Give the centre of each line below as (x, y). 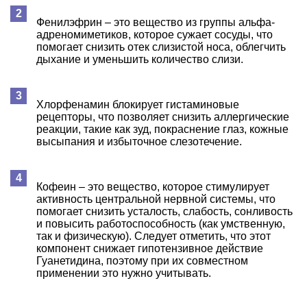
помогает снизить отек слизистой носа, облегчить (161, 47)
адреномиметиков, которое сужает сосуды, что (155, 34)
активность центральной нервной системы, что (156, 199)
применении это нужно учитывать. (124, 273)
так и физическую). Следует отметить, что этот (153, 236)
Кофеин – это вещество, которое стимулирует (153, 186)
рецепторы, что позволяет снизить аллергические (163, 116)
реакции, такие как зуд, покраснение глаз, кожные (162, 129)
